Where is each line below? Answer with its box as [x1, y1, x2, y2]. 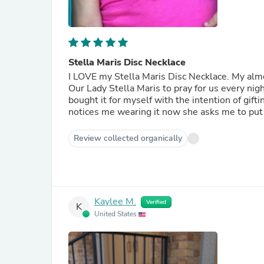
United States [94, 209, 138, 219]
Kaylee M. [94, 195, 136, 209]
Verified [146, 198, 166, 206]
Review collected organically [74, 133, 182, 144]
